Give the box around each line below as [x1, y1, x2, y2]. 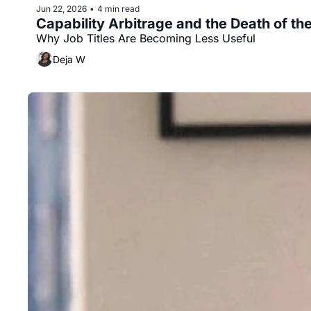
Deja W [53, 53, 85, 65]
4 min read [97, 3, 140, 14]
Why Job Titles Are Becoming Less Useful [36, 31, 255, 46]
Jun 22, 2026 [36, 3, 87, 14]
